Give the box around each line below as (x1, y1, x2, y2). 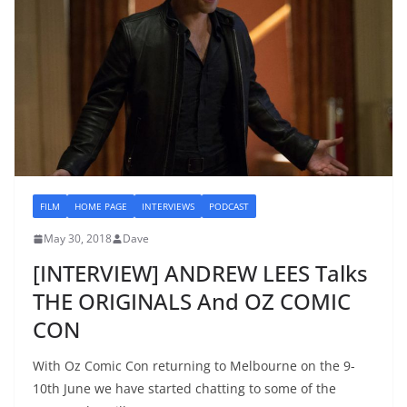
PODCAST (209, 200, 249, 213)
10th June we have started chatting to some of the (33, 380, 336, 398)
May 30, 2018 (44, 231, 112, 247)
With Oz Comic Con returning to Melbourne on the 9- (33, 357, 355, 375)
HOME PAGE (74, 200, 127, 213)
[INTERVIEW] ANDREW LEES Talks (33, 258, 368, 289)
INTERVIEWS (142, 200, 194, 213)
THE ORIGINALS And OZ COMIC (33, 286, 351, 317)
